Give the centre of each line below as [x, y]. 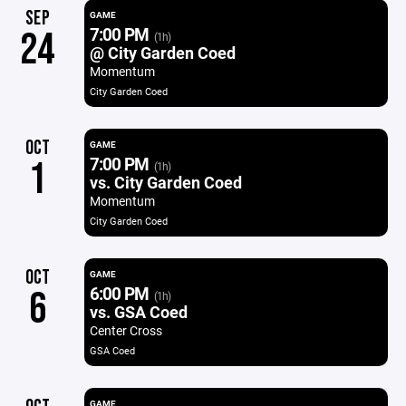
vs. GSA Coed [138, 312]
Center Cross [126, 330]
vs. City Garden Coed [165, 182]
